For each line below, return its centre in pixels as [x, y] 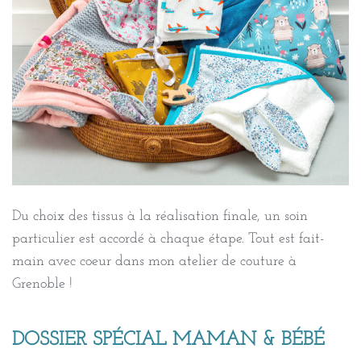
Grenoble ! [42, 284]
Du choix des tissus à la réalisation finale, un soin [160, 216]
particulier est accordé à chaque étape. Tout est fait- [168, 239]
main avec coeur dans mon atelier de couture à [154, 261]
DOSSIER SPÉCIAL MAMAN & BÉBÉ [168, 340]
